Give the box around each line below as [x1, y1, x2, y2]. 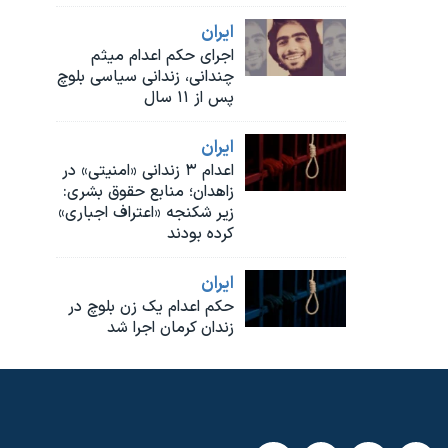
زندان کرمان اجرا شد [106, 315, 235, 340]
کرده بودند [167, 221, 235, 246]
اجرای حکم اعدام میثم [91, 43, 235, 68]
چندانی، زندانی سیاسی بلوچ [57, 64, 235, 89]
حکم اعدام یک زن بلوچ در [68, 294, 235, 319]
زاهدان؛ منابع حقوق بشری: [63, 179, 235, 204]
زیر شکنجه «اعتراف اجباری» [58, 200, 235, 225]
